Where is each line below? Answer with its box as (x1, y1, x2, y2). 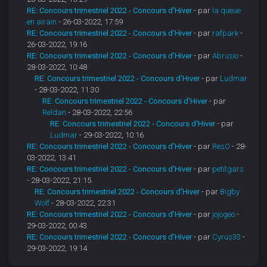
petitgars (212, 164, 244, 174)
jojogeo (212, 210, 235, 219)
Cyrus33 (212, 232, 241, 242)
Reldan (42, 108, 67, 117)
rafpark (212, 29, 239, 38)
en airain (27, 17, 57, 27)
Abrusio (212, 51, 239, 61)
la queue (212, 6, 241, 15)
